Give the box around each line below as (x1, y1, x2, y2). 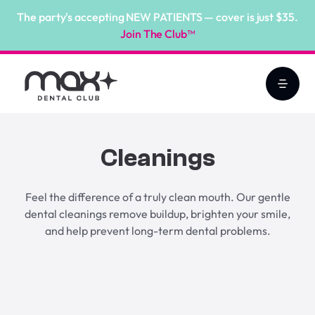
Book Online (127, 292, 188, 307)
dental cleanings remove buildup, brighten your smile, (25, 207, 290, 221)
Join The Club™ (120, 27, 195, 41)
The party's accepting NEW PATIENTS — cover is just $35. (17, 10, 298, 24)
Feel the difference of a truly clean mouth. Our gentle (25, 190, 290, 205)
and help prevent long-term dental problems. (44, 224, 271, 238)
